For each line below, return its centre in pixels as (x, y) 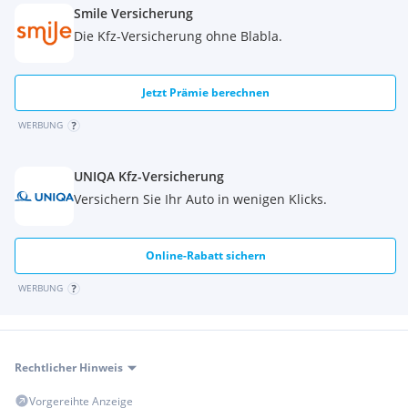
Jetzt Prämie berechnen (205, 92)
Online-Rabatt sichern (205, 255)
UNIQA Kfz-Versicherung (149, 176)
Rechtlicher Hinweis (69, 367)
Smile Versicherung (133, 13)
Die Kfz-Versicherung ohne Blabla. (178, 36)
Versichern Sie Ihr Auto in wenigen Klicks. (200, 199)
